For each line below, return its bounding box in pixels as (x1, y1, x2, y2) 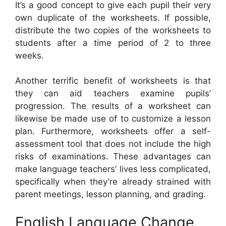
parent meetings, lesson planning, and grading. (15, 189, 206, 200)
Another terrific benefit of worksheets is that (15, 76, 211, 86)
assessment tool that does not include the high (15, 139, 211, 149)
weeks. (15, 50, 44, 61)
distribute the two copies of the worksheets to (15, 25, 211, 35)
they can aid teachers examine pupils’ (15, 88, 211, 99)
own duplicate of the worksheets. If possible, (15, 12, 211, 23)
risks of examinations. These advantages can (15, 151, 211, 162)
